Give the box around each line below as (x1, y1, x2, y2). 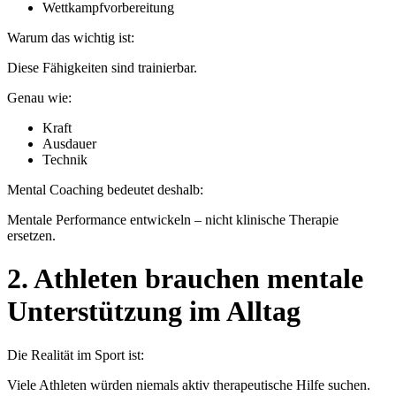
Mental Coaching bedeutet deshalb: (7, 181, 203, 197)
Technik (42, 151, 88, 167)
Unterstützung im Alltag (7, 295, 301, 328)
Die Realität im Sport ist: (7, 346, 144, 362)
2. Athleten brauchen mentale (7, 263, 363, 295)
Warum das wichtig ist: (7, 29, 134, 45)
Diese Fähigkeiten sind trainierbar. (7, 59, 197, 75)
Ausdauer (42, 135, 96, 151)
